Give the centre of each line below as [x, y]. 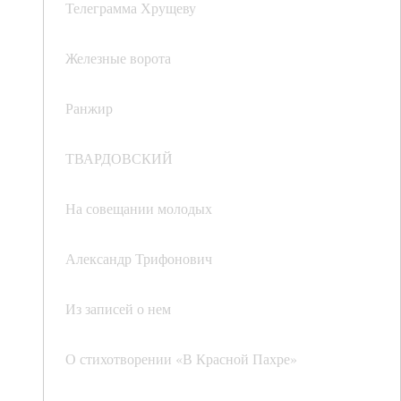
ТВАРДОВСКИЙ [119, 158]
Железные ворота [118, 58]
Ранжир [89, 108]
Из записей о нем [118, 309]
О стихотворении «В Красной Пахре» [181, 359]
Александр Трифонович [139, 259]
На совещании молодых [139, 209]
